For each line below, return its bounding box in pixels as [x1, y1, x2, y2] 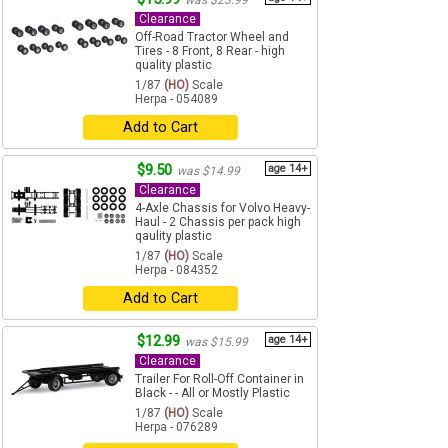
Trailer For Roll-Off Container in [135, 372, 304, 387]
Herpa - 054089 [135, 92, 218, 107]
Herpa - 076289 [135, 420, 218, 435]
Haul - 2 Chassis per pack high [135, 215, 301, 230]
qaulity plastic [135, 229, 212, 244]
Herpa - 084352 [135, 263, 218, 278]
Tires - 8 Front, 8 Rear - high [135, 44, 285, 59]
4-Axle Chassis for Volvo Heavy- [135, 201, 310, 216]
